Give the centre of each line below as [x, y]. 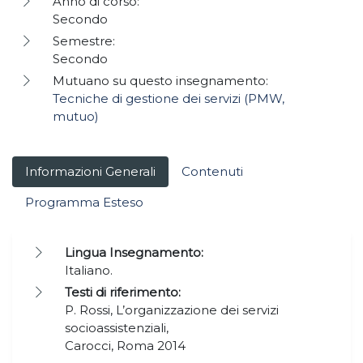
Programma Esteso [84, 203]
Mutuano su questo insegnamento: [160, 81]
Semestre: [84, 41]
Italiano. [90, 271]
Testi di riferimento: [123, 293]
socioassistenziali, [117, 328]
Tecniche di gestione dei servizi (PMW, [169, 99]
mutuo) [76, 117]
